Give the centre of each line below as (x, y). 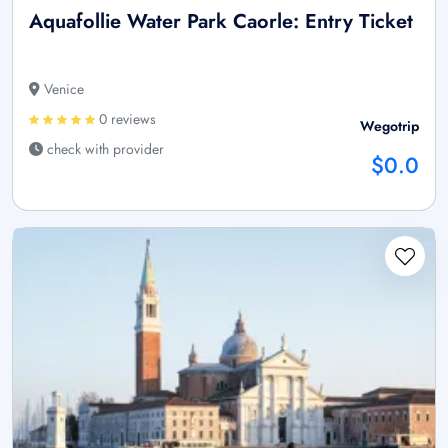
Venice (62, 89)
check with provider (103, 149)
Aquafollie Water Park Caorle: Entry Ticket (221, 22)
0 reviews (125, 119)
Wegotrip (389, 126)
